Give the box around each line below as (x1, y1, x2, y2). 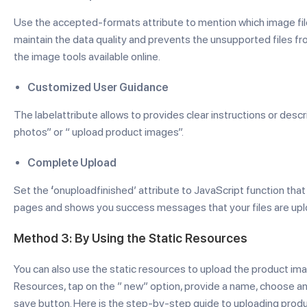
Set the (14, 184, 49, 197)
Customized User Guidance (27, 81, 168, 94)
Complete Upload (27, 156, 116, 169)
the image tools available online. (14, 50, 160, 63)
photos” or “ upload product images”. (14, 125, 184, 138)
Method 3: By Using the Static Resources (14, 231, 247, 245)
